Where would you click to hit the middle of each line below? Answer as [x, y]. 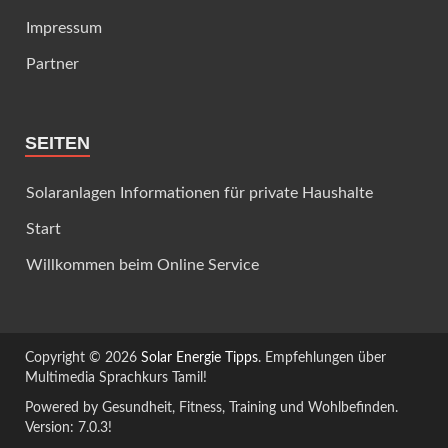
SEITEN [57, 142]
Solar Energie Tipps [199, 357]
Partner [52, 63]
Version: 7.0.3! [68, 427]
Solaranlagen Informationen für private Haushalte [199, 192]
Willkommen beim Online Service [142, 264]
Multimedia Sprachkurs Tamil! [116, 377]
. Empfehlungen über [322, 357]
